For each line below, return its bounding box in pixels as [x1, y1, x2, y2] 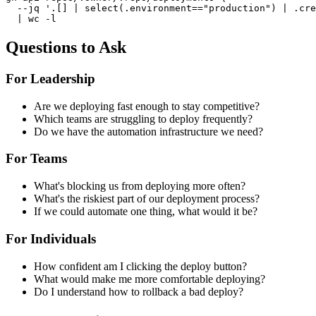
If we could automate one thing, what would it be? [34, 205, 257, 218]
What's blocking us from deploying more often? [34, 180, 245, 193]
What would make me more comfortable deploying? [34, 272, 265, 285]
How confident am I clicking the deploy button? [34, 260, 247, 272]
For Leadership [6, 71, 95, 87]
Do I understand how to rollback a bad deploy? [34, 285, 243, 298]
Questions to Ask [6, 38, 126, 57]
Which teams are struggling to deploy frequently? [34, 112, 253, 125]
